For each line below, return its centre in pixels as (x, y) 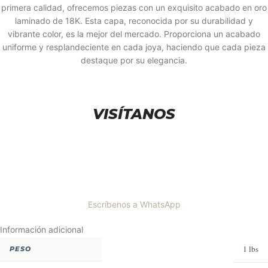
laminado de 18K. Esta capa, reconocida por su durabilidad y (134, 21)
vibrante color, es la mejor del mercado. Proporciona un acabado (134, 34)
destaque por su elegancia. (134, 60)
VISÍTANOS (134, 114)
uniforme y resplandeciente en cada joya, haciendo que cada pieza (134, 47)
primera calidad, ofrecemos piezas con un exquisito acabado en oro (134, 8)
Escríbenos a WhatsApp (134, 205)
